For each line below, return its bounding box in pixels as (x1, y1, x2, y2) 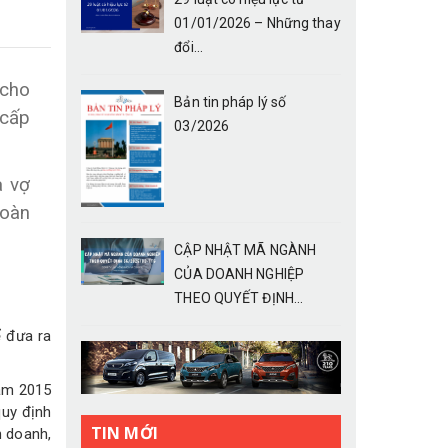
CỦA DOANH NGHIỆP (174, 266, 304, 283)
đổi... (174, 38, 203, 55)
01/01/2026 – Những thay (174, 14, 341, 31)
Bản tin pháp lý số (174, 93, 287, 110)
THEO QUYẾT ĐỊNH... (174, 290, 304, 307)
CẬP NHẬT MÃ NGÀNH (174, 242, 317, 259)
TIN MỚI (91, 421, 158, 444)
